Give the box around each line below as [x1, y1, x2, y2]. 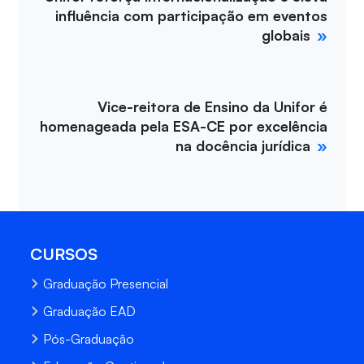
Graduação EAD [43, 303, 136, 320]
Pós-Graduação [43, 331, 135, 348]
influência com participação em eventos [55, 6, 328, 25]
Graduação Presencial [43, 275, 169, 292]
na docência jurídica [175, 136, 311, 155]
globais [262, 26, 311, 45]
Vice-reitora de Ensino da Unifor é [97, 97, 328, 116]
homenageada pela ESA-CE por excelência [40, 117, 328, 136]
